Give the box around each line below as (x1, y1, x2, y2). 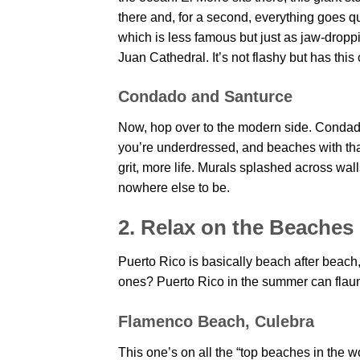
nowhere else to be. (118, 181, 230, 195)
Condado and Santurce (118, 88, 292, 106)
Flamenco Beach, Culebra (118, 312, 314, 330)
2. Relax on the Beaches (118, 216, 354, 239)
